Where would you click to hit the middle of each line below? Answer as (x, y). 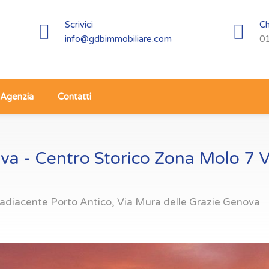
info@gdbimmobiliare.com (118, 39)
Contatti (74, 97)
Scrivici (79, 25)
